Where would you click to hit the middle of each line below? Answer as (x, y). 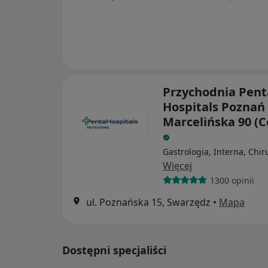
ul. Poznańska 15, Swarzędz (148, 202)
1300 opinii (232, 180)
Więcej (177, 166)
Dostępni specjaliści (114, 250)
